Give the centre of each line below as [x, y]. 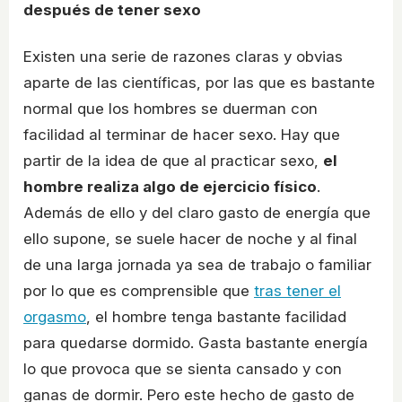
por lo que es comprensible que [139, 290]
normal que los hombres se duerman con [170, 108]
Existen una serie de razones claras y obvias [183, 56]
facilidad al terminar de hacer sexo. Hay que [182, 134]
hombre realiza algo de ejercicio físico [170, 186]
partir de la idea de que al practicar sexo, [173, 160]
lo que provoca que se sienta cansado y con [183, 368]
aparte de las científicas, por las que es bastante [199, 82]
